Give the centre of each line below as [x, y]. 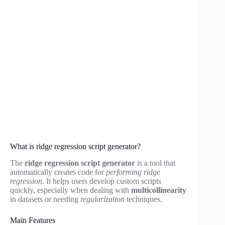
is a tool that [155, 163]
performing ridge [133, 172]
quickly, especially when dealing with [71, 190]
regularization [102, 199]
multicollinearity [159, 190]
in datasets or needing [45, 199]
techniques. [143, 199]
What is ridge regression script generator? [75, 147]
